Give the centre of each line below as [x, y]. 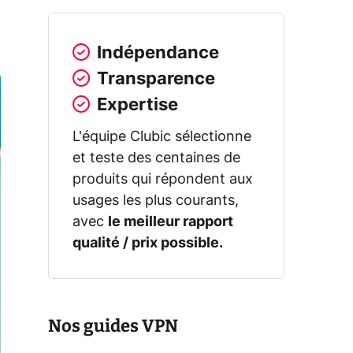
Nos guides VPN [113, 325]
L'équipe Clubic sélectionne [162, 137]
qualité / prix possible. [148, 243]
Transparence [156, 78]
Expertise [137, 104]
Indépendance [158, 52]
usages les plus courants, [156, 201]
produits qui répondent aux [163, 179]
